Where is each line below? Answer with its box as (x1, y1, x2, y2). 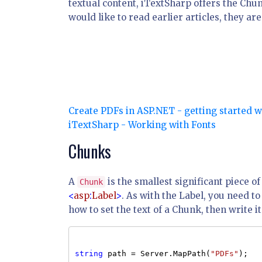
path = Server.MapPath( (103, 249, 211, 258)
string (75, 249, 103, 258)
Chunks (68, 139, 111, 163)
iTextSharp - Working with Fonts (68, 119, 216, 130)
